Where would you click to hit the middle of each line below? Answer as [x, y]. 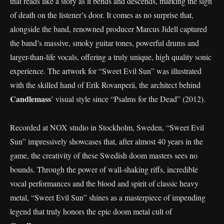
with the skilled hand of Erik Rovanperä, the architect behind [105, 85]
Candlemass [30, 99]
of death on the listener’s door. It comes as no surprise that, [102, 15]
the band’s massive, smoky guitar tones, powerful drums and [104, 43]
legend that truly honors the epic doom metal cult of [91, 211]
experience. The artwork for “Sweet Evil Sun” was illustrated [106, 71]
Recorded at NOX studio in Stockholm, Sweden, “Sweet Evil [107, 127]
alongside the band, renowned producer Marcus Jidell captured [108, 29]
